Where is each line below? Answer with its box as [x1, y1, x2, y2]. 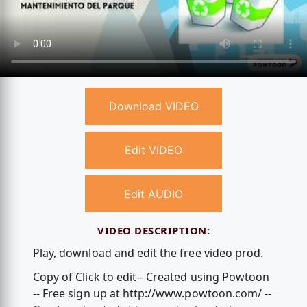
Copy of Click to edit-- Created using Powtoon [32, 269, 270, 285]
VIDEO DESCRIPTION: [97, 223, 210, 238]
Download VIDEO [108, 99, 199, 114]
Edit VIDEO [125, 143, 182, 158]
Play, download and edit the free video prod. [32, 245, 264, 260]
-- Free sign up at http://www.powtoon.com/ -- [32, 286, 272, 302]
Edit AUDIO [124, 187, 183, 201]
